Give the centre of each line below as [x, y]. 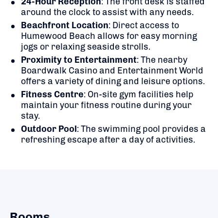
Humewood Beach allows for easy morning [109, 36]
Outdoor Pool [49, 129]
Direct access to [146, 25]
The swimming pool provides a [143, 129]
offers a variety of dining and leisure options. [113, 81]
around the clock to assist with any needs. [107, 12]
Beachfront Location [65, 25]
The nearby [164, 60]
